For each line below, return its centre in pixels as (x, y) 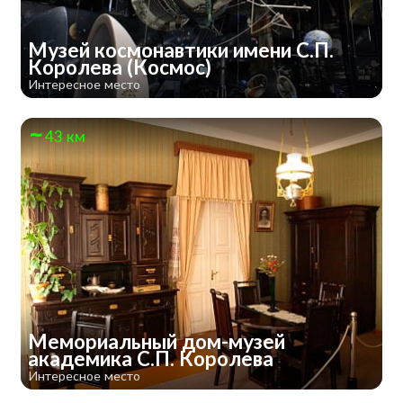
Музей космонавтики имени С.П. (180, 49)
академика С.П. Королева (152, 358)
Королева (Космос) (121, 67)
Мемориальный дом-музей (156, 341)
